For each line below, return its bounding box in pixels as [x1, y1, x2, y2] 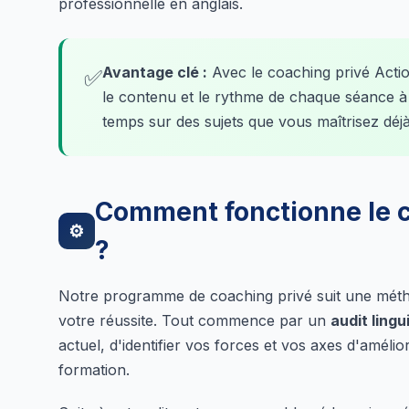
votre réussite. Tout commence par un [58, 310, 330, 330]
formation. [58, 360, 130, 379]
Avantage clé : [102, 62, 207, 81]
